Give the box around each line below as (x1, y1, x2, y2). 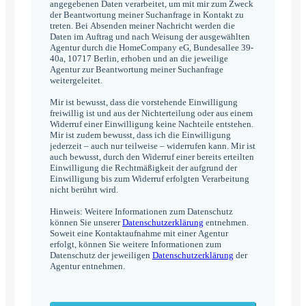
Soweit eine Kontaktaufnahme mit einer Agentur (50, 227, 228, 238)
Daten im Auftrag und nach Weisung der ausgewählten (50, 31, 250, 42)
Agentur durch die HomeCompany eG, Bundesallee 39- (50, 42, 253, 53)
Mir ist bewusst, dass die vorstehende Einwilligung (50, 96, 238, 107)
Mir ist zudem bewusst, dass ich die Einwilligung (50, 129, 231, 140)
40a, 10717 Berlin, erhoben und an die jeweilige (50, 53, 228, 64)
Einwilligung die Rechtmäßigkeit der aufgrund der (50, 162, 237, 173)
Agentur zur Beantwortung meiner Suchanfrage (50, 64, 223, 74)
